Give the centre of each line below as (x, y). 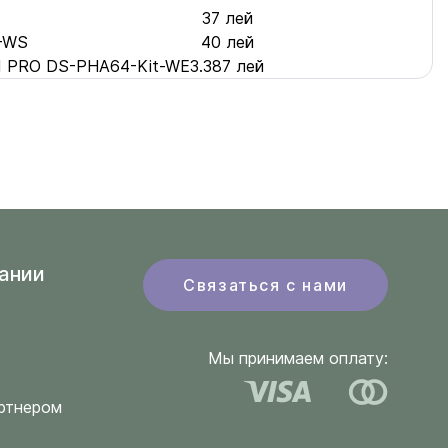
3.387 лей (227, 66)
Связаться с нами (265, 285)
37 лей (227, 18)
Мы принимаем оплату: (297, 358)
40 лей (227, 42)
